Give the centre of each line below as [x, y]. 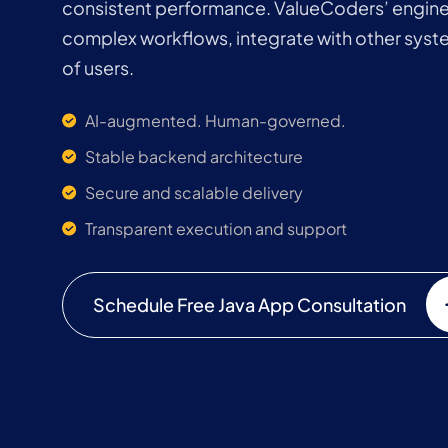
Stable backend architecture [194, 156]
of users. [98, 67]
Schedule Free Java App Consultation [249, 304]
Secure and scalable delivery [194, 192]
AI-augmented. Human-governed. [215, 120]
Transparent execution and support [216, 228]
